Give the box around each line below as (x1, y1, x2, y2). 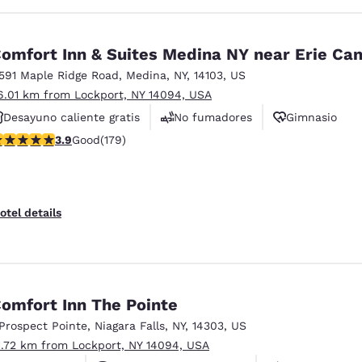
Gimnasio (286, 110, 337, 124)
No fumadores (174, 110, 252, 124)
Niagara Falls (95, 318, 165, 332)
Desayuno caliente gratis (3, 110, 140, 124)
